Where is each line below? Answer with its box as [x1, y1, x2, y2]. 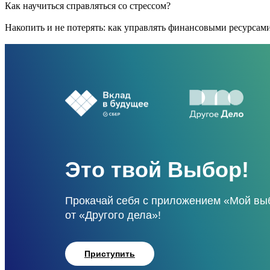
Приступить [84, 249, 135, 259]
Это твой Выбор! [65, 157, 249, 183]
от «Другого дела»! [65, 209, 161, 222]
